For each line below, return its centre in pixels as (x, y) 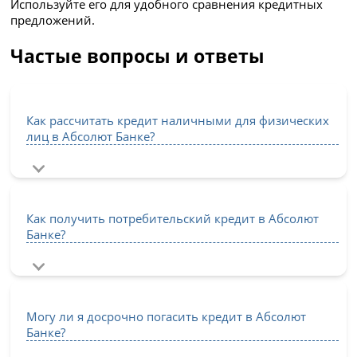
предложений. (53, 20)
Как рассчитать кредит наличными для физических (178, 120)
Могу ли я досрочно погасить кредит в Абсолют (167, 317)
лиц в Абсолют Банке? (91, 136)
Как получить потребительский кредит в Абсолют (173, 219)
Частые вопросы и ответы (138, 56)
